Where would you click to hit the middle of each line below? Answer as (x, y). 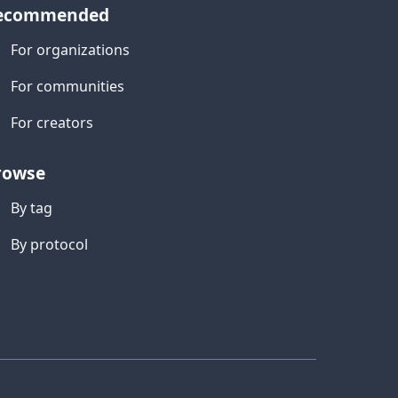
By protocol (49, 244)
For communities (68, 86)
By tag (32, 208)
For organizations (70, 50)
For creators (52, 123)
